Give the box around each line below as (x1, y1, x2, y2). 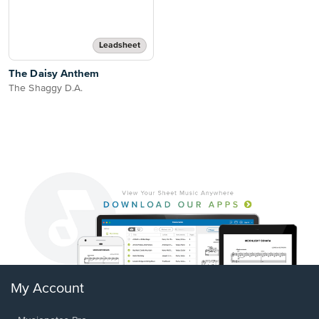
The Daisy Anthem (9, 68, 100, 79)
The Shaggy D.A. (9, 83, 83, 93)
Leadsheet (99, 41, 140, 50)
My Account (11, 281, 84, 297)
